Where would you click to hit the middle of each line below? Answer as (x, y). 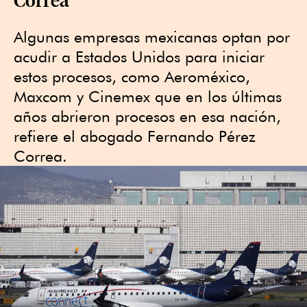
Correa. (40, 156)
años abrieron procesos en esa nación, (147, 116)
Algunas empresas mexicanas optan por (152, 37)
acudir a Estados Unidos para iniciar (139, 57)
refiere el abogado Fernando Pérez (135, 136)
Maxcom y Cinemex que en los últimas (148, 96)
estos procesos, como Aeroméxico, (132, 76)
